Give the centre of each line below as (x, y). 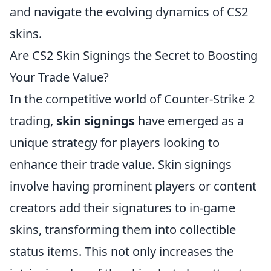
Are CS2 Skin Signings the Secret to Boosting (134, 55)
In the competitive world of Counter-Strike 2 (132, 99)
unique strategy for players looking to (115, 142)
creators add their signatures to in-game (122, 207)
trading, (33, 120)
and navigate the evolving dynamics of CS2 (129, 11)
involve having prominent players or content (133, 186)
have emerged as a (189, 120)
